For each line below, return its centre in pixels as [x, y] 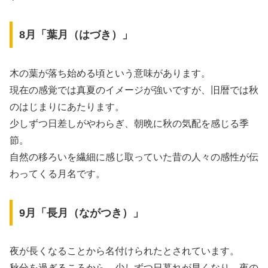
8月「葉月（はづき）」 [76, 34]
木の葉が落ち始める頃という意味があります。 [110, 73]
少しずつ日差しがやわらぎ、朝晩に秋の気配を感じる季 [129, 123]
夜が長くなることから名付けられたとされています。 [124, 251]
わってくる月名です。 [57, 173]
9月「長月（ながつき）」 [81, 213]
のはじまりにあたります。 [67, 106]
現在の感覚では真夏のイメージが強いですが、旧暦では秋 [134, 90]
